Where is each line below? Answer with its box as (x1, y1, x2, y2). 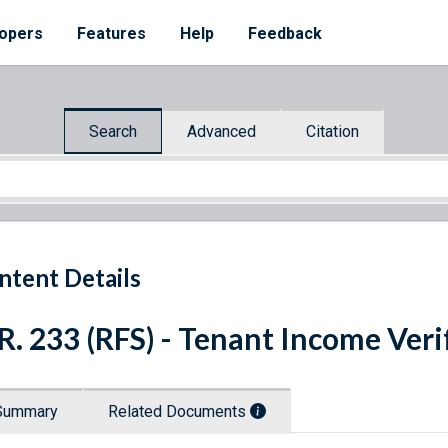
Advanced (187, 121, 256, 141)
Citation (306, 121, 359, 141)
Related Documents (108, 402, 250, 422)
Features (77, 24, 146, 43)
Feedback (248, 24, 322, 43)
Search (89, 121, 137, 141)
